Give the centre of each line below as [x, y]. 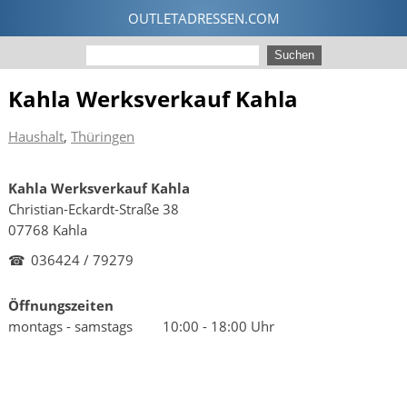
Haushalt [36, 136]
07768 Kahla [48, 230]
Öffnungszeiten [61, 306]
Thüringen [103, 136]
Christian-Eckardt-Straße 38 [94, 209]
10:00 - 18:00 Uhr [220, 327]
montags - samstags [72, 327]
